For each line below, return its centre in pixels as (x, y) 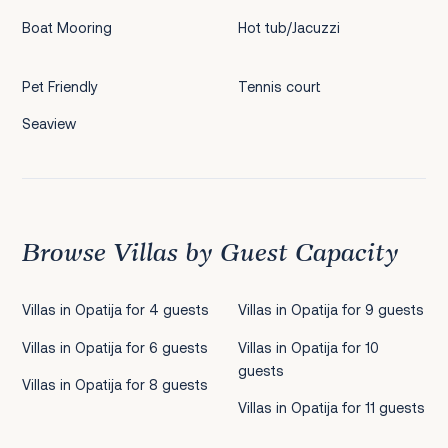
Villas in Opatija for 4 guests (115, 310)
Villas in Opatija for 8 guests (114, 385)
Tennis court (279, 86)
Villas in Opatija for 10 (309, 347)
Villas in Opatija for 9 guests (331, 310)
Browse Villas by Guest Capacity (210, 253)
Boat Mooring (66, 27)
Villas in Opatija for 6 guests (114, 347)
